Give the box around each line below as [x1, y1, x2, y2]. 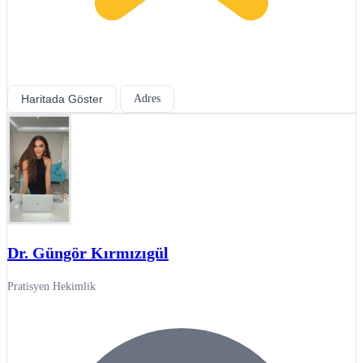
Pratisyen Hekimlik [7, 280, 96, 293]
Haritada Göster [21, 92, 103, 105]
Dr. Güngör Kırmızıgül [7, 243, 169, 262]
